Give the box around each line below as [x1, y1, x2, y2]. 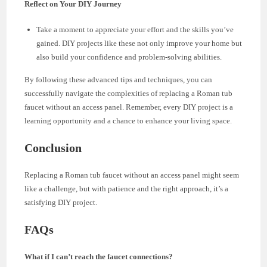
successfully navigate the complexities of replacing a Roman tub [24, 88, 233, 98]
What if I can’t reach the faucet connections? [24, 252, 173, 261]
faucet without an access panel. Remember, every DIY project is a [24, 102, 234, 111]
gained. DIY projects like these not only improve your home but [36, 38, 243, 48]
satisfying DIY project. [24, 197, 98, 207]
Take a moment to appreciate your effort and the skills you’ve [36, 24, 234, 34]
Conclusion [24, 141, 82, 154]
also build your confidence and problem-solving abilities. [36, 52, 222, 61]
